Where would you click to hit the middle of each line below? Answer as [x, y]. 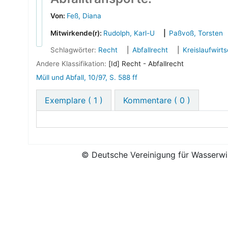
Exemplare [65, 101]
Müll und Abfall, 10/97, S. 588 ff [87, 77]
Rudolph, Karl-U [129, 33]
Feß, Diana [84, 16]
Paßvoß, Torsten [196, 33]
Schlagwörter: [74, 50]
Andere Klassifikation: [72, 63]
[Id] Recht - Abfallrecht [146, 63]
